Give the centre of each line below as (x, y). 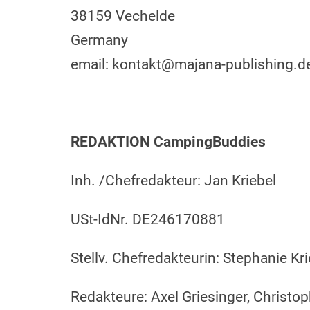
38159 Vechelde (123, 16)
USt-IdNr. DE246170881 (148, 219)
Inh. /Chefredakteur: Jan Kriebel (173, 181)
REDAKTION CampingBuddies (168, 142)
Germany (99, 40)
